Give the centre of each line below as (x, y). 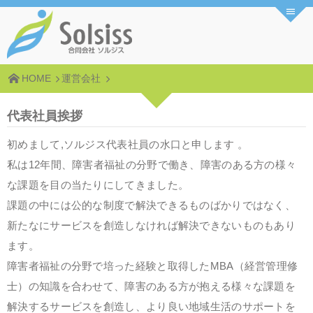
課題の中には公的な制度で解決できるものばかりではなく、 (152, 205)
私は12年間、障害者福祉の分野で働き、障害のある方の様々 (152, 165)
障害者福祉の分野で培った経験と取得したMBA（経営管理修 (153, 266)
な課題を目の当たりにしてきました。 (98, 185)
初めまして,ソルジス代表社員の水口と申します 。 (128, 144)
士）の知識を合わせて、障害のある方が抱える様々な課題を (152, 286)
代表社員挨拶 (45, 116)
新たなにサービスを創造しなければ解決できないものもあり (152, 225)
